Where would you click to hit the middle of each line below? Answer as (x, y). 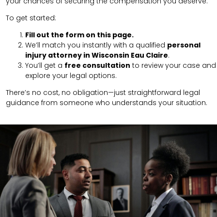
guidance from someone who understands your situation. (107, 102)
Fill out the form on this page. (79, 35)
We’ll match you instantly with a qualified (96, 45)
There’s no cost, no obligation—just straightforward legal (103, 92)
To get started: (31, 18)
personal (184, 45)
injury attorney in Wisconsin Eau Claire (97, 55)
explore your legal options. (71, 75)
